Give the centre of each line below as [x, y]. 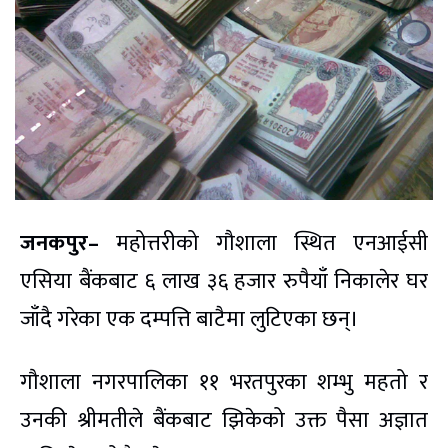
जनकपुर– [59, 243]
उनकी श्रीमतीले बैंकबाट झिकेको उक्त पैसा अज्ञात [224, 420]
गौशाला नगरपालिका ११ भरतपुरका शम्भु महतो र [224, 382]
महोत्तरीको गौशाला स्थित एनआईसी [263, 243]
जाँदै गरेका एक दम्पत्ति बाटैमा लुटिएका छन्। [189, 319]
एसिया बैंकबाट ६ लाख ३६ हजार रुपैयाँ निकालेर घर [224, 281]
